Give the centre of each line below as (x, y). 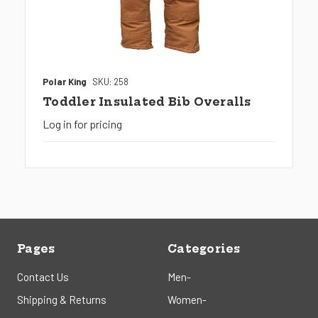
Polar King (65, 82)
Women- (187, 300)
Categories (204, 249)
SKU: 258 (110, 82)
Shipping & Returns (62, 300)
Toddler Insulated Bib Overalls (147, 102)
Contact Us (43, 277)
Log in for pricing (82, 124)
